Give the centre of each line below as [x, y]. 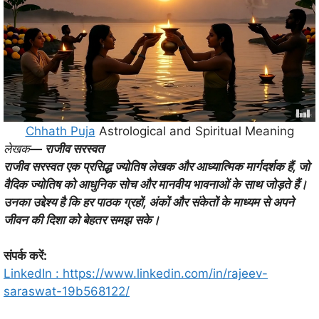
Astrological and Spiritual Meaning [194, 131]
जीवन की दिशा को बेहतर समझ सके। [82, 220]
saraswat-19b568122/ [67, 292]
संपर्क [15, 256]
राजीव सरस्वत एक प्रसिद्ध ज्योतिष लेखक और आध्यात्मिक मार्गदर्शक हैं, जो [157, 166]
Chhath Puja [60, 131]
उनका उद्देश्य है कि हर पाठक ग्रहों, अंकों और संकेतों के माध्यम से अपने [149, 202]
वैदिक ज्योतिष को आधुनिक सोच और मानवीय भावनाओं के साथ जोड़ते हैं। [155, 184]
